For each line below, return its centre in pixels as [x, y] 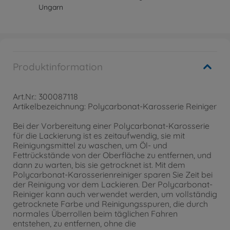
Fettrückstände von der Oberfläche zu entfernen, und [112, 155]
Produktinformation [58, 67]
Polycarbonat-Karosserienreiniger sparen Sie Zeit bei [113, 175]
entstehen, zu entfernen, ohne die [74, 223]
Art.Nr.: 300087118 [45, 97]
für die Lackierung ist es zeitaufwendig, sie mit [99, 136]
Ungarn [51, 7]
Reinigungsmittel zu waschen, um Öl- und [90, 145]
